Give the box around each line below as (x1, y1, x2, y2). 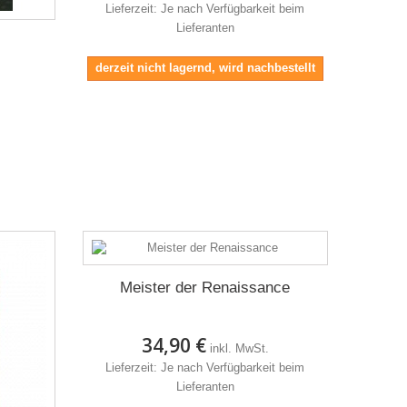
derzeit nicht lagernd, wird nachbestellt (94, 60, 315, 74)
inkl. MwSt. (209, 341, 269, 355)
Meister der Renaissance (120, 278, 291, 296)
